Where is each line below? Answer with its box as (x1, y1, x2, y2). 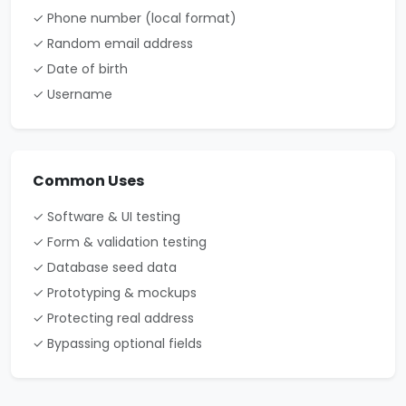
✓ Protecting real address (33, 309, 194, 327)
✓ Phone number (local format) (33, 9, 237, 27)
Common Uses (33, 170, 144, 191)
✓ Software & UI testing (33, 208, 180, 226)
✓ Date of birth (33, 60, 128, 78)
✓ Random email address (33, 34, 193, 53)
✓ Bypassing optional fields (33, 334, 202, 353)
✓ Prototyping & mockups (33, 284, 197, 302)
